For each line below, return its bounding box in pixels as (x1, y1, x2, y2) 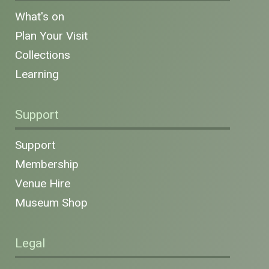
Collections (15, 48, 70, 62)
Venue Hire (15, 177, 70, 191)
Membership (15, 157, 79, 172)
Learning (15, 67, 59, 82)
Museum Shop (15, 196, 88, 210)
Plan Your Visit (15, 29, 88, 43)
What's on (15, 10, 64, 24)
